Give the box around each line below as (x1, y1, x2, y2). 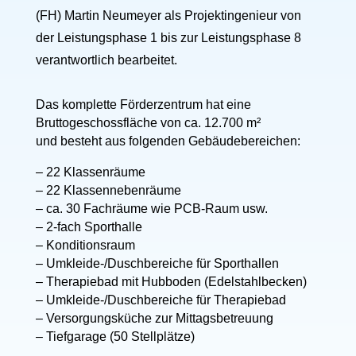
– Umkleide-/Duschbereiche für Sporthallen (35, 256, 279, 270)
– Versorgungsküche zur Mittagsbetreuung (35, 311, 273, 325)
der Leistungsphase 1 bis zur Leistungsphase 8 (35, 30, 301, 44)
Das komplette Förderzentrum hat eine (35, 97, 251, 111)
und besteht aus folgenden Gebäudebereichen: (35, 133, 300, 148)
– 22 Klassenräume (35, 164, 145, 179)
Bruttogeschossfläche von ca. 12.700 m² (35, 115, 261, 130)
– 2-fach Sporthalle (35, 219, 142, 234)
